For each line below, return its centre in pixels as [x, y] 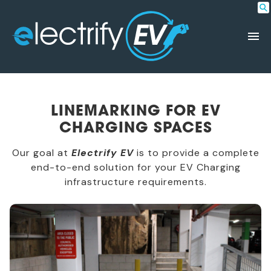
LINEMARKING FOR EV [135, 111]
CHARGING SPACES [135, 128]
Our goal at [40, 153]
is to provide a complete [198, 153]
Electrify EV [102, 153]
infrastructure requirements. [135, 182]
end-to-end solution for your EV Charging [135, 168]
